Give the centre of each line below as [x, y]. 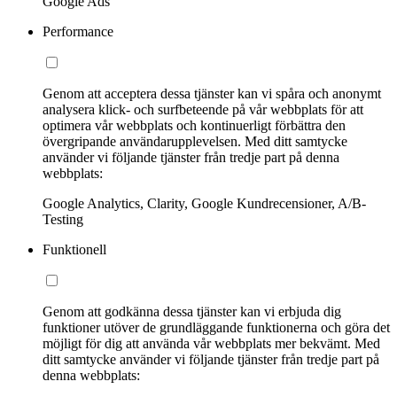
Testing [63, 220]
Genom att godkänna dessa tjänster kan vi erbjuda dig [192, 312]
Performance [78, 32]
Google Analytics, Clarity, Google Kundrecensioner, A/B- [204, 204]
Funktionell [74, 250]
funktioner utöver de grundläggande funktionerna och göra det [216, 328]
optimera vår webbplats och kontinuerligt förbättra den [194, 126]
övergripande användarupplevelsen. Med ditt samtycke [195, 142]
